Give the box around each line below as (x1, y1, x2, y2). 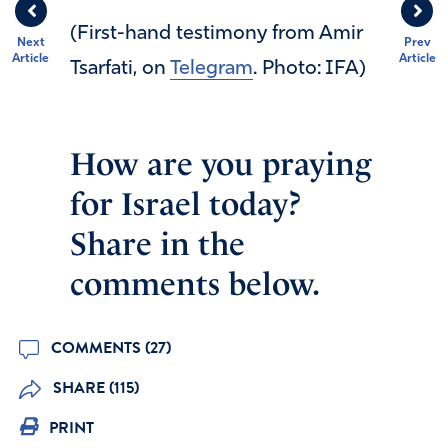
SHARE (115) (48, 375, 139, 400)
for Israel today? (70, 184, 301, 223)
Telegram (170, 58, 253, 79)
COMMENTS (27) (46, 335, 171, 360)
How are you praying (70, 144, 371, 183)
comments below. (70, 264, 320, 303)
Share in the (70, 224, 245, 263)
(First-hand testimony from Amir (70, 23, 363, 44)
